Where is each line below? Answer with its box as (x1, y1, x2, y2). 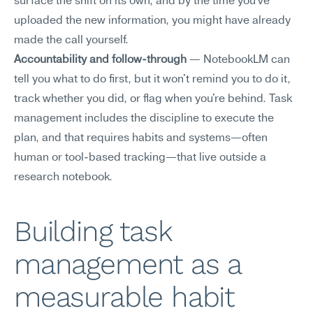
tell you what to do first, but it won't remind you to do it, (14, 74, 291, 85)
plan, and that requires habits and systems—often (14, 133, 268, 144)
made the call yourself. (14, 35, 129, 46)
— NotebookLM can (187, 54, 290, 66)
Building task (14, 214, 172, 248)
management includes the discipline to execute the (14, 113, 274, 124)
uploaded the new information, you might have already (14, 15, 291, 27)
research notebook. (14, 172, 112, 183)
